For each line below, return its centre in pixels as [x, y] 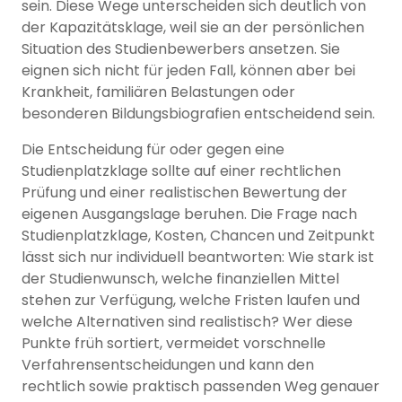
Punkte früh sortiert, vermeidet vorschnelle [174, 344]
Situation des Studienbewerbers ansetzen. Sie [181, 49]
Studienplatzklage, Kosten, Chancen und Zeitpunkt [198, 236]
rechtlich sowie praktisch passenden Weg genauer [201, 387]
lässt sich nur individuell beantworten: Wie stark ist [198, 258]
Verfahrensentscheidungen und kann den [168, 365]
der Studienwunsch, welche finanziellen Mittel [180, 279]
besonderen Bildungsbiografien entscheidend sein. [198, 114]
